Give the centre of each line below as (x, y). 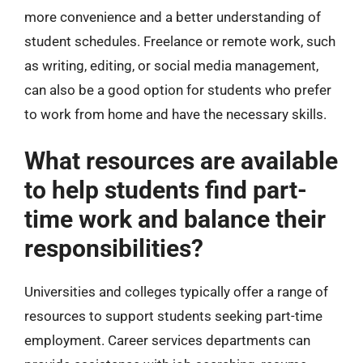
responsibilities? (114, 248)
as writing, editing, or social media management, (171, 65)
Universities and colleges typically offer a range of (176, 292)
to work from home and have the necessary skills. (175, 114)
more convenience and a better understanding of (173, 17)
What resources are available (181, 161)
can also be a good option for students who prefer (178, 90)
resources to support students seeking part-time (173, 316)
